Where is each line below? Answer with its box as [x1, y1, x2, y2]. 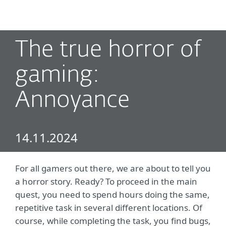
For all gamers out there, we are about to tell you [15, 162, 211, 174]
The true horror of [15, 39, 201, 62]
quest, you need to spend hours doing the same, [15, 189, 210, 200]
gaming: [15, 64, 99, 87]
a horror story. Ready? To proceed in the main [15, 176, 197, 187]
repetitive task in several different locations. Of [15, 202, 202, 213]
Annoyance [15, 89, 130, 112]
